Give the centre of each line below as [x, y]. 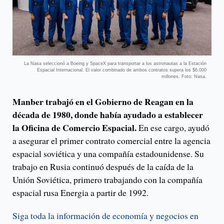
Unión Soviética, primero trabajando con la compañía [107, 179]
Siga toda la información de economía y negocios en [105, 215]
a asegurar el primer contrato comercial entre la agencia [111, 140]
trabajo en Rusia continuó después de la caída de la [103, 166]
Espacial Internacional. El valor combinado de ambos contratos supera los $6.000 [122, 70]
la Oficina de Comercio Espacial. [75, 127]
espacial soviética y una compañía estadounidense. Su [108, 153]
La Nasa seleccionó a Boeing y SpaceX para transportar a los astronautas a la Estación [115, 63]
